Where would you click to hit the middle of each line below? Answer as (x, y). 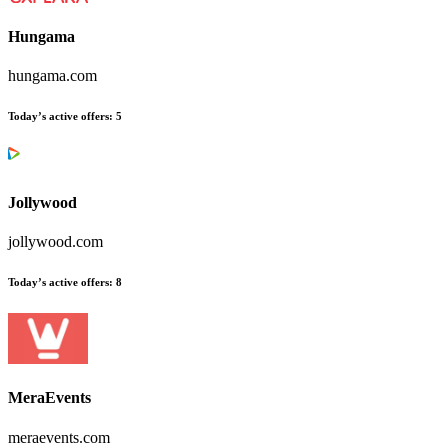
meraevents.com (59, 437)
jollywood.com (55, 242)
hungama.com (52, 76)
